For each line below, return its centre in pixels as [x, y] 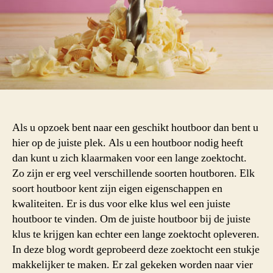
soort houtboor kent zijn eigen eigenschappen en [117, 189]
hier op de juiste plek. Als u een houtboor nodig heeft [128, 143]
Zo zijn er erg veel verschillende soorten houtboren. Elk [133, 174]
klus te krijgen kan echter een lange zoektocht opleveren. [136, 235]
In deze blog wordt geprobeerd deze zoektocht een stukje [136, 250]
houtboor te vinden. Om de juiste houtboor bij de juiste [131, 219]
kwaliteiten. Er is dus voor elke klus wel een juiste [121, 204]
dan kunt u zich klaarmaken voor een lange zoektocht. [129, 158]
